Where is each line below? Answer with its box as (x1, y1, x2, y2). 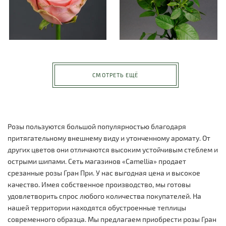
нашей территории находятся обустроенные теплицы (8, 203, 186, 212)
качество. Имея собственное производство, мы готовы (8, 180, 191, 189)
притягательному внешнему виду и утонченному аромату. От (8, 133, 210, 142)
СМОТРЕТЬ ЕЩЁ (92, 72, 139, 79)
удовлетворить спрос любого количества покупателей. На (8, 191, 201, 200)
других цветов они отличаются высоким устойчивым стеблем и (8, 145, 218, 154)
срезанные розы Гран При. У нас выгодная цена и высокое (8, 168, 200, 177)
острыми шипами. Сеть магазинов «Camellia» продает (8, 156, 186, 165)
